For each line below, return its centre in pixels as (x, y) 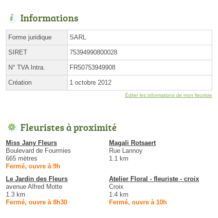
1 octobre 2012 (91, 83)
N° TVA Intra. (27, 68)
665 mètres (22, 159)
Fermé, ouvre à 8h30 (36, 202)
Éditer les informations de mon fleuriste (169, 95)
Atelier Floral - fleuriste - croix (154, 179)
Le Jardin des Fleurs (37, 179)
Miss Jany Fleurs (31, 143)
